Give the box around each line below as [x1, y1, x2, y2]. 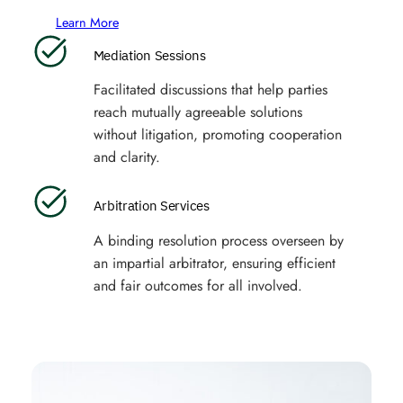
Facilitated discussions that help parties [93, 79, 327, 101]
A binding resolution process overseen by [93, 229, 344, 251]
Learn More [55, 12, 119, 31]
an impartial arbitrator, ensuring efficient [93, 252, 336, 273]
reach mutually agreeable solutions [93, 102, 302, 123]
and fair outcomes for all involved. [93, 274, 302, 296]
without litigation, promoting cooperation [93, 124, 342, 146]
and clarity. [93, 147, 160, 168]
